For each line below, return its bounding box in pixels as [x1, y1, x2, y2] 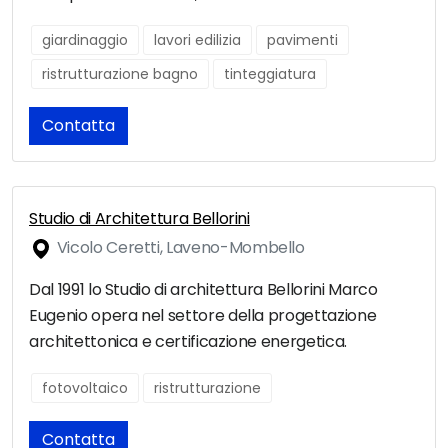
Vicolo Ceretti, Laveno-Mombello [53, 236, 305, 260]
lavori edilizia [154, 30, 241, 51]
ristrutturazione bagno [42, 64, 198, 85]
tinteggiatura [224, 64, 316, 85]
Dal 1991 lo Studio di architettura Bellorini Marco [29, 278, 378, 302]
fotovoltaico [42, 378, 128, 399]
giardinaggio [42, 30, 128, 51]
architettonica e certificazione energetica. [29, 330, 347, 354]
